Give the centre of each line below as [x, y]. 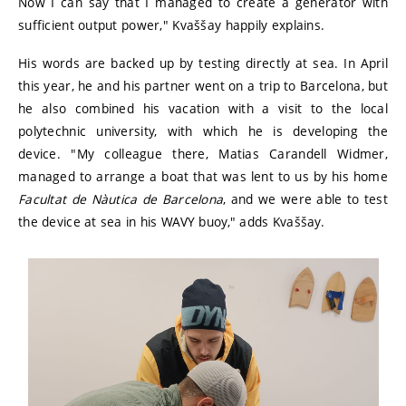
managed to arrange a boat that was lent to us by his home [203, 177]
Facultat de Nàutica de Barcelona [121, 199]
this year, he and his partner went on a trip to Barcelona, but [203, 86]
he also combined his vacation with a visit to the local [203, 109]
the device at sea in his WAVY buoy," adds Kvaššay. [171, 222]
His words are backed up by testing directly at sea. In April [203, 63]
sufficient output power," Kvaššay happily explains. [172, 24]
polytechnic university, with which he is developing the [203, 131]
